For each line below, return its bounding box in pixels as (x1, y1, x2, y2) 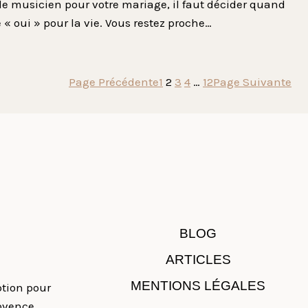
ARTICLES (165, 252, 231, 267)
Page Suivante (213, 75, 291, 89)
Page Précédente (69, 75, 159, 89)
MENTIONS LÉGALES (131, 278, 265, 293)
